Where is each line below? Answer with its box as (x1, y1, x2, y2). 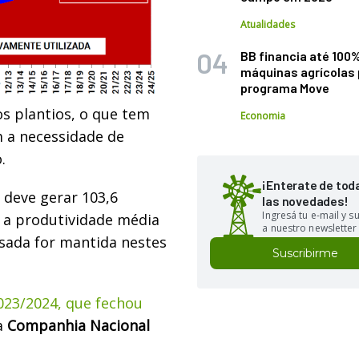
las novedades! (262, 193, 349, 208)
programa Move (240, 80, 330, 95)
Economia (240, 109, 286, 123)
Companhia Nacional (7, 315, 150, 335)
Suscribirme (272, 246, 339, 260)
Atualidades (240, 18, 296, 31)
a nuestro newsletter (262, 221, 357, 235)
